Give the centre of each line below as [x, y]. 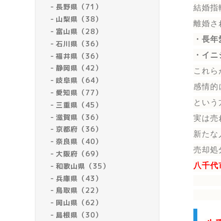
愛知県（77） [79, 92]
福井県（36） [79, 56]
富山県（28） [79, 31]
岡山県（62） [79, 203]
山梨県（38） [79, 19]
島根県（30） [79, 215]
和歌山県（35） [83, 166]
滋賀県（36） [79, 117]
